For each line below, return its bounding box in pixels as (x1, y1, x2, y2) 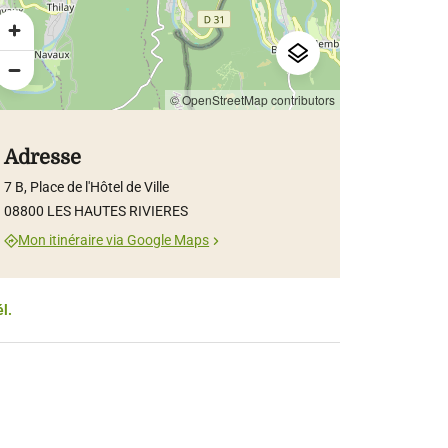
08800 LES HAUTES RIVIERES (4, 202, 189, 219)
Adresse (4, 145, 82, 169)
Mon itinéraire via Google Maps (18, 232, 210, 249)
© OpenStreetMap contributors (170, 90, 336, 108)
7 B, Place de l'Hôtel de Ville (4, 178, 170, 195)
